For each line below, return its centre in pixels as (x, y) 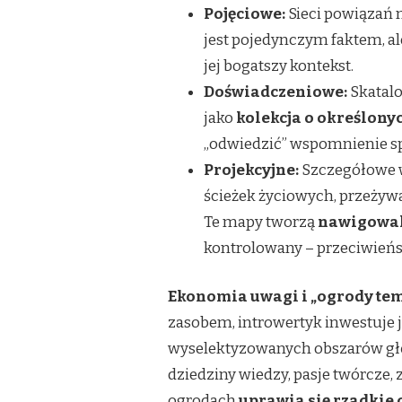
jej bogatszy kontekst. (279, 66)
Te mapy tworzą (261, 222)
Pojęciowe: (245, 13)
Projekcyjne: (251, 170)
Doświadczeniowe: (275, 92)
